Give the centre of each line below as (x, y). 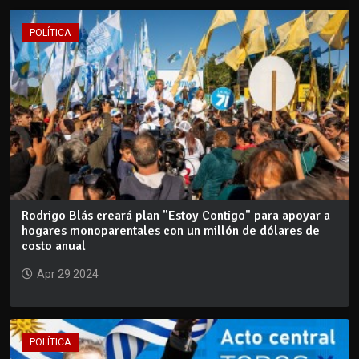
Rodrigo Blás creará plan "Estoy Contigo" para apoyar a (176, 216)
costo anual (54, 246)
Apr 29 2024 (68, 274)
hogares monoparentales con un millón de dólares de (171, 231)
